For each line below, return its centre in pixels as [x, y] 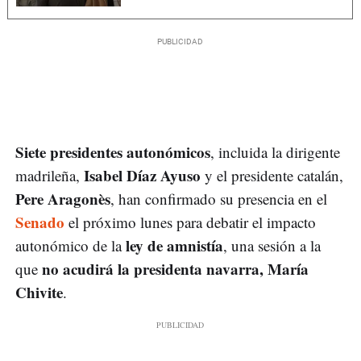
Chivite [39, 293]
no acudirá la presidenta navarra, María [173, 269]
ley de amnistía [172, 246]
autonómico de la [68, 246]
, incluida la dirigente [275, 152]
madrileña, [50, 176]
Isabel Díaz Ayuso [142, 176]
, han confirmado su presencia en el [219, 199]
